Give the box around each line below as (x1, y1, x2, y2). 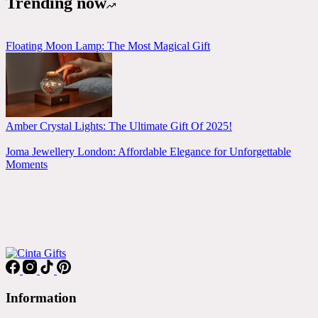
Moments (6, 158, 48, 171)
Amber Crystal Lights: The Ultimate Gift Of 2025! (6, 120, 232, 133)
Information (6, 290, 77, 305)
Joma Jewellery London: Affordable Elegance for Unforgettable (6, 146, 291, 158)
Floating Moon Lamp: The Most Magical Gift (6, 40, 210, 53)
